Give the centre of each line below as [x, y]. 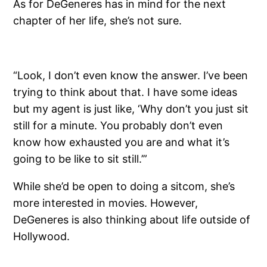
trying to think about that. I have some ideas [125, 92]
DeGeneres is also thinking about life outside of [132, 219]
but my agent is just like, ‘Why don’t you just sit [131, 108]
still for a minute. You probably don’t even [118, 125]
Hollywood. [42, 236]
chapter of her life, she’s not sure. [98, 20]
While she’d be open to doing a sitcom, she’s [124, 186]
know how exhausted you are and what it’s [122, 142]
